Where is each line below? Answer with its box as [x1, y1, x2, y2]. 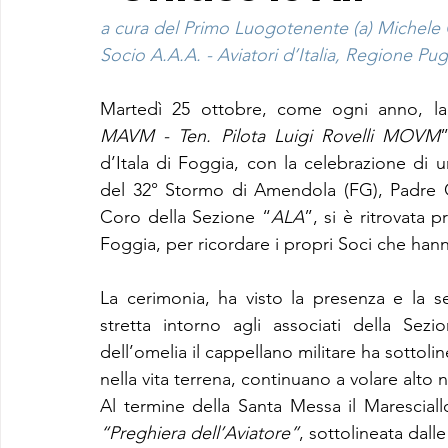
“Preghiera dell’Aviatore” [100, 422, 299, 444]
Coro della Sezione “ [100, 206, 271, 228]
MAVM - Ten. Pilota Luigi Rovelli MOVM [100, 125, 441, 147]
